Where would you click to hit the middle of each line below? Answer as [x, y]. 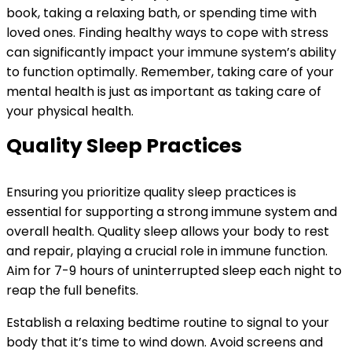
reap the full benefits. [72, 290]
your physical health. [70, 111]
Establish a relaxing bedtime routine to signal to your [168, 323]
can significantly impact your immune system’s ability [171, 52]
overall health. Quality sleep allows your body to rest [168, 231]
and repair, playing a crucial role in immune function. [167, 251]
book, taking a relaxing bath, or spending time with [161, 13]
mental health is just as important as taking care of [164, 92]
